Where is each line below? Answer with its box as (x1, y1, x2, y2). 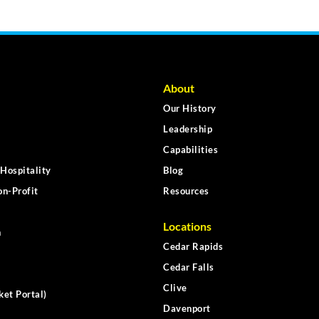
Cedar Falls (163, 261, 214, 273)
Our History (163, 103, 216, 115)
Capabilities (163, 144, 218, 156)
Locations (163, 219, 211, 234)
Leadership (163, 123, 212, 135)
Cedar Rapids (163, 241, 223, 253)
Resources (163, 185, 209, 197)
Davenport (163, 303, 211, 315)
